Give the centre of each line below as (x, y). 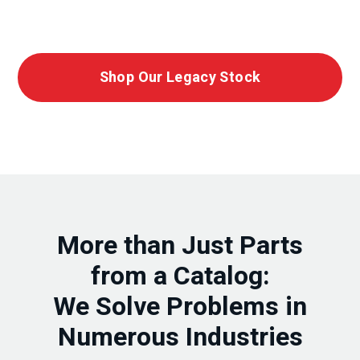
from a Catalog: (180, 276)
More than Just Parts (180, 245)
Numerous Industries (180, 337)
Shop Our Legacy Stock (180, 78)
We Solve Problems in (180, 306)
